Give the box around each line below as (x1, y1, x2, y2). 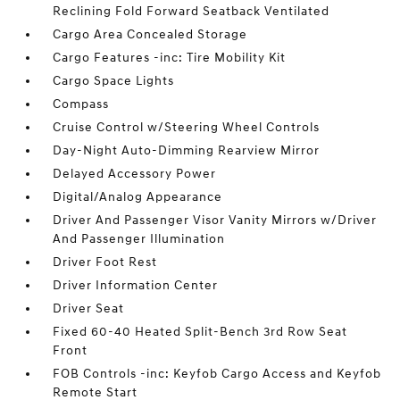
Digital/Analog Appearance (53, 189, 223, 204)
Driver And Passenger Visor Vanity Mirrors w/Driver (53, 212, 378, 228)
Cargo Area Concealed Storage (53, 27, 248, 42)
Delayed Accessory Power (53, 166, 217, 181)
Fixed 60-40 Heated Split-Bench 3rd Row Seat (53, 324, 348, 339)
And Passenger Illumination (53, 231, 226, 246)
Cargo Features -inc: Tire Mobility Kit (53, 50, 287, 65)
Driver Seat (53, 301, 125, 316)
